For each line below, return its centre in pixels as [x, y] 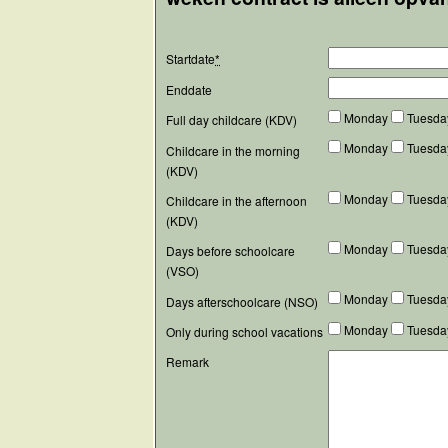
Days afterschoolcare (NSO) [242, 301]
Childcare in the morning [233, 150]
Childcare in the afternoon [237, 200]
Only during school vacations [245, 332]
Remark [188, 362]
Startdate [191, 59]
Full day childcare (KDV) [232, 120]
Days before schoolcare [231, 251]
